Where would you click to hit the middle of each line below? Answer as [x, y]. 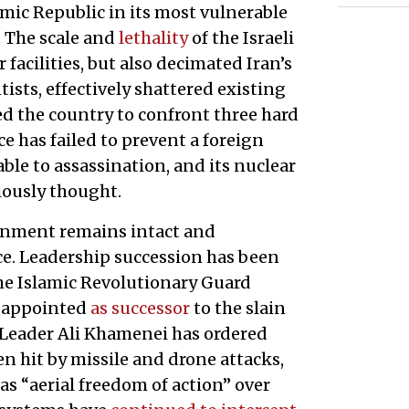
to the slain [237, 308]
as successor [140, 308]
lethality [153, 37]
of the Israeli [241, 37]
